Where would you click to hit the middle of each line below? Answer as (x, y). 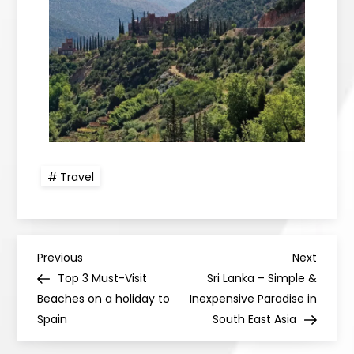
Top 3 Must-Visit (103, 279)
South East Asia (254, 320)
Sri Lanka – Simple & (262, 279)
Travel (77, 177)
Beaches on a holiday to (104, 299)
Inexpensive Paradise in (253, 299)
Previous (60, 258)
